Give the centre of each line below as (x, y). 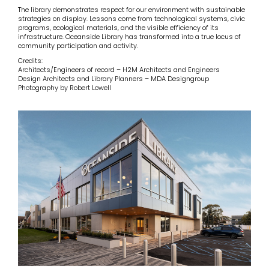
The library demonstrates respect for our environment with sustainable (131, 9)
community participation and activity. (78, 45)
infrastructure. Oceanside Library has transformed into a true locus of (129, 36)
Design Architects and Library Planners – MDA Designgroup (113, 78)
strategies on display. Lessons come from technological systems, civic (131, 18)
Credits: (30, 60)
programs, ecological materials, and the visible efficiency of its (118, 27)
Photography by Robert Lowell (65, 87)
